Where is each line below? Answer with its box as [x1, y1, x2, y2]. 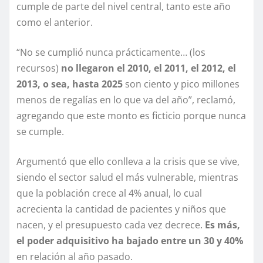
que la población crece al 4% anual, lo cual [16, 187, 202, 200]
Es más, [205, 218, 240, 232]
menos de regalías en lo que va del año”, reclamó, [16, 93, 235, 107]
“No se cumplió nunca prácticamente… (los [16, 46, 205, 59]
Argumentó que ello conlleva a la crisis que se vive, [16, 155, 240, 168]
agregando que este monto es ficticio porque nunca [16, 109, 246, 123]
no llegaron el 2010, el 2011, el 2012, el [59, 62, 236, 75]
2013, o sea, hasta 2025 [16, 77, 123, 91]
